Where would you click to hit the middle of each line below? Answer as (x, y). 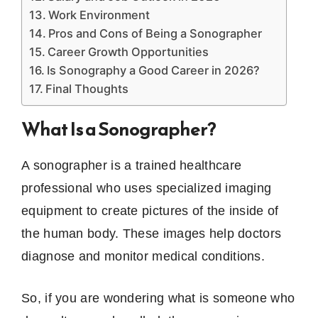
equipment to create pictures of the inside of (150, 210)
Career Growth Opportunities (128, 51)
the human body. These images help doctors (152, 233)
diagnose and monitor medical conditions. (143, 256)
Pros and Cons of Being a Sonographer (155, 33)
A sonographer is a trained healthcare (132, 165)
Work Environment (99, 15)
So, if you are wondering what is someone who (158, 298)
